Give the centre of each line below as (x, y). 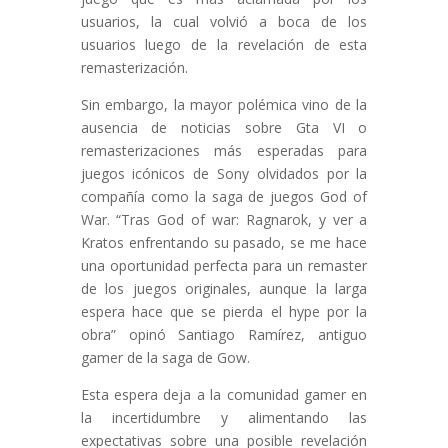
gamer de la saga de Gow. (165, 358)
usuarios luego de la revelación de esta (224, 45)
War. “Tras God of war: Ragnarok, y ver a (224, 220)
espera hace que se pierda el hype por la (224, 312)
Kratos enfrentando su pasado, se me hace (224, 243)
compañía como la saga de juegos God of (224, 197)
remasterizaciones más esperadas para (224, 151)
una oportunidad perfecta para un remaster (224, 266)
